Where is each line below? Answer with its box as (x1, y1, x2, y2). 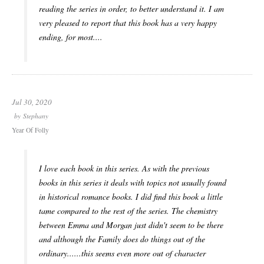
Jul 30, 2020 (12, 97, 52, 108)
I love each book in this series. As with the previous (39, 163, 209, 174)
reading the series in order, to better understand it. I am (39, 3, 224, 15)
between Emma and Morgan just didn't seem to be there (39, 219, 223, 231)
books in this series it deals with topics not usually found (39, 177, 226, 189)
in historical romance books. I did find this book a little (39, 191, 223, 203)
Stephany (23, 111, 48, 121)
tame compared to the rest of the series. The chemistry (39, 205, 217, 217)
